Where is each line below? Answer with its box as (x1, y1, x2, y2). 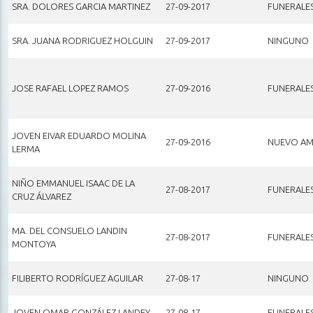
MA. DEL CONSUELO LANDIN (11, 225, 127, 235)
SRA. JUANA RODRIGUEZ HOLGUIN (11, 35, 153, 45)
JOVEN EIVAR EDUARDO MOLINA (11, 130, 146, 140)
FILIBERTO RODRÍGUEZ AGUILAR (11, 272, 143, 283)
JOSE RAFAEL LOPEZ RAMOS (11, 82, 129, 93)
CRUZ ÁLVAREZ (11, 191, 71, 201)
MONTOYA (11, 238, 56, 249)
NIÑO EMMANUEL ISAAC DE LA (11, 177, 135, 188)
